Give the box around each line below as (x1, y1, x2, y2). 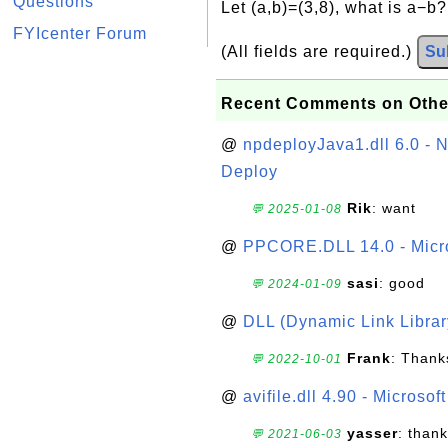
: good (379, 275, 425, 291)
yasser (347, 425, 398, 441)
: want (372, 200, 416, 216)
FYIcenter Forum (13, 25, 147, 42)
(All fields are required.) (221, 43, 417, 60)
